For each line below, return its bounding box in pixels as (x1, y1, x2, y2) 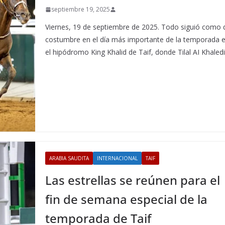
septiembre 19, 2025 (51, 5, 110, 14)
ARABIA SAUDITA (49, 155, 89, 162)
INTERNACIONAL (97, 155, 138, 162)
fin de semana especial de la (45, 191, 208, 207)
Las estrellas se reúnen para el (45, 172, 220, 188)
